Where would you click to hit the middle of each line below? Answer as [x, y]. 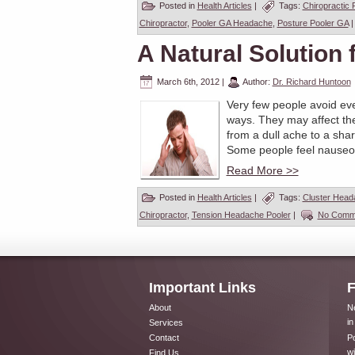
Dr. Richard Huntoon [311, 81]
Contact [164, 338]
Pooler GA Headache [232, 23]
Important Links [202, 288]
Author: [256, 81]
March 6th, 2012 [188, 81]
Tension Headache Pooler [241, 214]
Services [166, 323]
